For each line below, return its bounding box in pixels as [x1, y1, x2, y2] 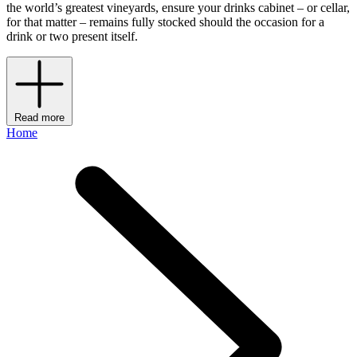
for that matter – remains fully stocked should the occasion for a [6, 15, 324, 29]
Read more [14, 112, 65, 124]
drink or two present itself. [6, 29, 138, 44]
